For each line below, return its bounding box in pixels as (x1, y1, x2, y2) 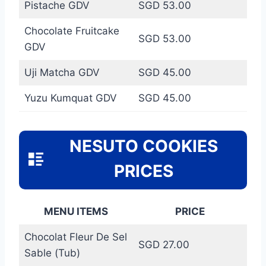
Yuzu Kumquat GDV (24, 91, 117, 104)
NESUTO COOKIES (69, 135, 218, 156)
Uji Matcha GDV (24, 66, 100, 78)
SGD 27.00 (138, 238, 189, 251)
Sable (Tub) (24, 246, 80, 259)
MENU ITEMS (44, 205, 108, 217)
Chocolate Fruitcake (24, 24, 119, 37)
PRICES (113, 160, 173, 181)
